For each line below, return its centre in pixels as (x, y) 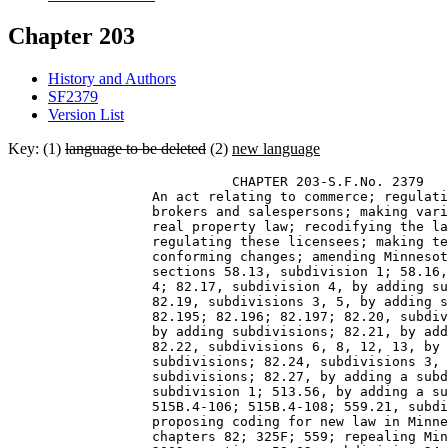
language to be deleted (135, 149)
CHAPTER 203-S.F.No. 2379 (220, 182)
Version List (86, 115)
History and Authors (112, 79)
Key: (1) (36, 149)
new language (276, 149)
